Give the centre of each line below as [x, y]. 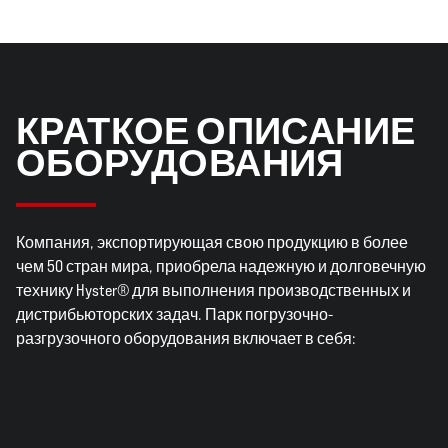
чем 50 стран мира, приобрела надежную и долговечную [221, 266]
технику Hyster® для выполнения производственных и [213, 290]
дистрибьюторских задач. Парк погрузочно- [174, 314]
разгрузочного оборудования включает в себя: [186, 338]
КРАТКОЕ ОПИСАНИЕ [216, 130]
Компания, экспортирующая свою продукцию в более [212, 242]
